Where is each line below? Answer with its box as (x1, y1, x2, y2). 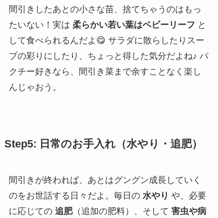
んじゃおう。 (8, 82, 61, 92)
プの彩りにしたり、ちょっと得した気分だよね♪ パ (8, 51, 208, 61)
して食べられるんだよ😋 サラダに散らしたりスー (8, 36, 204, 46)
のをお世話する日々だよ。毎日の (8, 191, 143, 201)
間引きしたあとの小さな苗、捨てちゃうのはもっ (8, 4, 201, 15)
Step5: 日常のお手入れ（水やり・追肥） (4, 138, 202, 150)
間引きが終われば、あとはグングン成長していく (8, 175, 201, 185)
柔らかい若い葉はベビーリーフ (72, 20, 195, 30)
